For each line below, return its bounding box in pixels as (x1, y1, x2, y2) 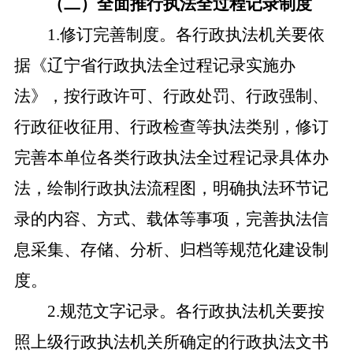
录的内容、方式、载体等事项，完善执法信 (13, 210, 329, 229)
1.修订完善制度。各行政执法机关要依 (46, 25, 325, 44)
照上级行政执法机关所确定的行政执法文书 (13, 333, 329, 351)
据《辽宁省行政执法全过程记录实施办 (13, 56, 295, 75)
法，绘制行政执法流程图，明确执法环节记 (13, 179, 329, 198)
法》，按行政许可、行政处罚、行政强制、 (13, 87, 329, 106)
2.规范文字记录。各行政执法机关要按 (46, 302, 325, 321)
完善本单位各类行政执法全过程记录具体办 (13, 148, 329, 167)
